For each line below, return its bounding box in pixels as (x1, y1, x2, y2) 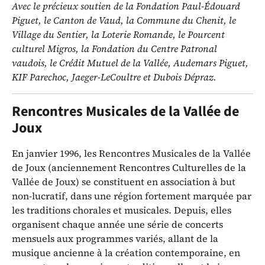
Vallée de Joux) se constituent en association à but (12, 175, 235, 188)
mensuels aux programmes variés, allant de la (12, 232, 218, 245)
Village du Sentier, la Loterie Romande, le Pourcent (12, 28, 225, 41)
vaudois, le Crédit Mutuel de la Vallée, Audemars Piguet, (12, 56, 248, 69)
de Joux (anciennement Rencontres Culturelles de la (12, 161, 246, 174)
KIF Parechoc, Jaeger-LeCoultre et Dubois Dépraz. (12, 70, 216, 83)
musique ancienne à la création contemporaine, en (12, 246, 240, 259)
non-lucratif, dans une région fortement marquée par (12, 189, 251, 202)
